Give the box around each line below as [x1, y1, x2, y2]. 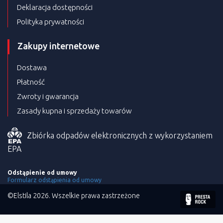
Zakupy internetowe [17, 41, 100, 51]
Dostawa [17, 63, 47, 72]
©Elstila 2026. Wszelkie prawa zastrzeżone [7, 192, 140, 200]
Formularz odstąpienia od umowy [7, 177, 102, 184]
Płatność [17, 78, 45, 87]
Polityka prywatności [17, 17, 84, 26]
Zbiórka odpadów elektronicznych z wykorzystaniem [27, 131, 213, 140]
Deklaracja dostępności [17, 3, 93, 12]
